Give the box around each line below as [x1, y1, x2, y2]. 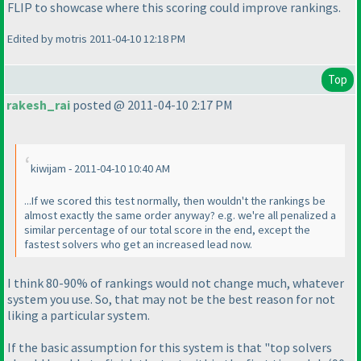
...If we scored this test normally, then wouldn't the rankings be [24, 193, 326, 209]
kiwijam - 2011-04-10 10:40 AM [31, 161, 170, 176]
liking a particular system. [7, 306, 150, 323]
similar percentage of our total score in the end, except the [24, 222, 310, 238]
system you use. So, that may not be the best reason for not [7, 290, 335, 307]
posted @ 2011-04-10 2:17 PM [70, 97, 233, 114]
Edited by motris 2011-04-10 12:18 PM [7, 31, 185, 47]
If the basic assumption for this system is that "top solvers [7, 338, 332, 355]
